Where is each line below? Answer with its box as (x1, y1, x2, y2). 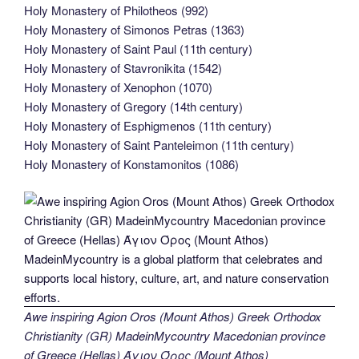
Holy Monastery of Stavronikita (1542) (24, 58, 222, 76)
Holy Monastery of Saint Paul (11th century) (24, 39, 252, 57)
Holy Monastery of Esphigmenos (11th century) (24, 116, 272, 134)
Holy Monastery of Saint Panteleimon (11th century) (24, 135, 294, 153)
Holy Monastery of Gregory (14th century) (24, 97, 243, 115)
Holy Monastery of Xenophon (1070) (24, 78, 212, 95)
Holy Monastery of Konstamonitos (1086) (24, 155, 239, 172)
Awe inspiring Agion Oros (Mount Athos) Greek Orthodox (24, 308, 321, 325)
